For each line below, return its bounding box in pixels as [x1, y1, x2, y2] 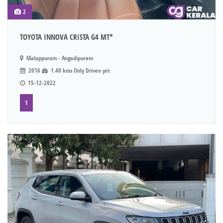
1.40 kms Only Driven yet [49, 66, 110, 75]
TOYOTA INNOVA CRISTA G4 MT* [20, 32, 113, 42]
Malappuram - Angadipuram [25, 54, 93, 63]
